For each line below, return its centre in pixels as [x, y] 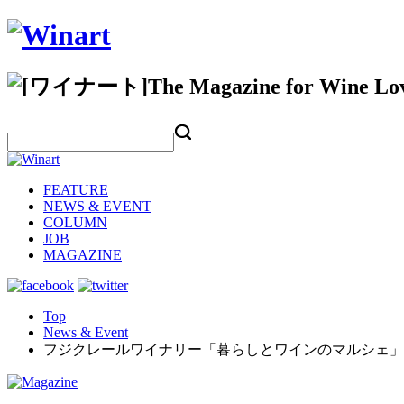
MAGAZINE [83, 254]
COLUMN [75, 222]
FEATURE [76, 189]
